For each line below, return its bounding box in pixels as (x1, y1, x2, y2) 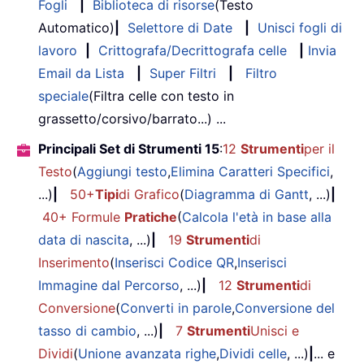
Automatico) (38, 19, 115, 36)
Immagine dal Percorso (38, 276, 180, 293)
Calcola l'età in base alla (182, 208, 331, 225)
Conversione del (235, 299, 335, 316)
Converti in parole (120, 299, 232, 316)
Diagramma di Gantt (184, 185, 309, 202)
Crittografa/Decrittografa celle (98, 41, 287, 58)
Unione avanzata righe (78, 344, 216, 362)
